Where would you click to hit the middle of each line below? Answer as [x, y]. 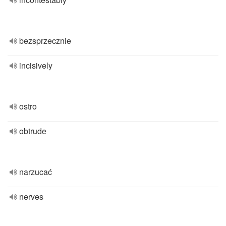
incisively [36, 65]
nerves [31, 196]
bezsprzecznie [45, 41]
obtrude [33, 131]
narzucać [36, 172]
